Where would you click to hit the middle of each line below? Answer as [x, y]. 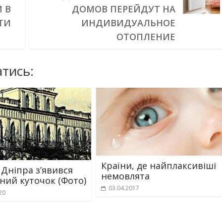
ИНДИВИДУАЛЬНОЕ [128, 23]
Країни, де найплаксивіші [159, 165]
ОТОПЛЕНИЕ [146, 37]
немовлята [125, 176]
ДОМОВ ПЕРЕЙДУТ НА [123, 9]
